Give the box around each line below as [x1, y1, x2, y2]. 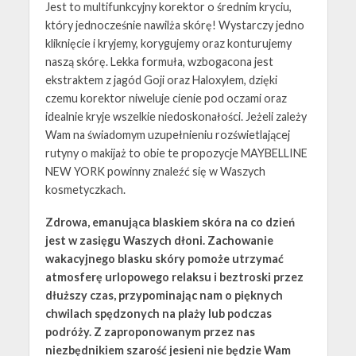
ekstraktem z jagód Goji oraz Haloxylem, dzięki [44, 73, 277, 87]
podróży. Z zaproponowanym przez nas [44, 325, 255, 339]
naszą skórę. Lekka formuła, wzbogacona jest [44, 55, 273, 69]
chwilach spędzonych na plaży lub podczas [44, 307, 272, 321]
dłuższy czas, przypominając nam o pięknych [44, 288, 283, 303]
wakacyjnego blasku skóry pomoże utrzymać [44, 252, 284, 266]
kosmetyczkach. [44, 183, 128, 197]
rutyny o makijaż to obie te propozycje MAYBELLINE [44, 146, 308, 161]
